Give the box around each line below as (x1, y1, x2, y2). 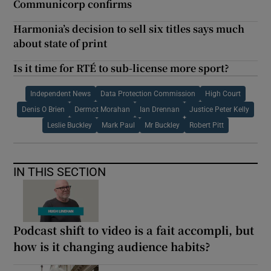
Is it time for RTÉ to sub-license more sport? (13, 60, 230, 75)
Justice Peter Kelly (189, 105, 249, 113)
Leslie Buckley (47, 121, 92, 129)
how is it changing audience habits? (13, 238, 211, 254)
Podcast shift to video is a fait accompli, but (13, 221, 255, 238)
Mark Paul (102, 121, 135, 129)
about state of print (13, 36, 108, 50)
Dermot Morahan (74, 105, 130, 113)
